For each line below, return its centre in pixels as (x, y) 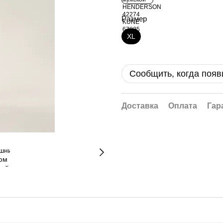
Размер (135, 19)
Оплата (183, 106)
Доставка (140, 106)
